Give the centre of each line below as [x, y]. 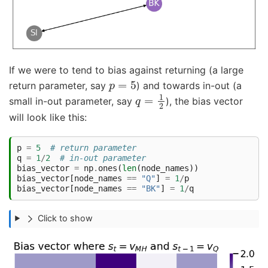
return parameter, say [59, 86]
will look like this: [48, 118]
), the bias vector [205, 101]
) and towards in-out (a [189, 86]
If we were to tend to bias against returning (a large [126, 70]
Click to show [66, 218]
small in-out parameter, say [72, 101]
